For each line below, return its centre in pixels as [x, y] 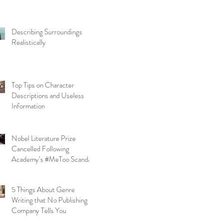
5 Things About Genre [43, 190]
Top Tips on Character [43, 85]
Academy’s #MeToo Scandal [52, 159]
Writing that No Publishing [50, 200]
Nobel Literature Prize [44, 138]
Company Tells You [39, 211]
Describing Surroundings [47, 32]
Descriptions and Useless [48, 96]
